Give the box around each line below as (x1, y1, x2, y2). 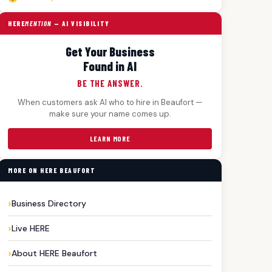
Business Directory (12, 198, 87, 209)
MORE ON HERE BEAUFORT (8, 166, 96, 174)
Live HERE (12, 223, 50, 234)
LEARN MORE (89, 134, 131, 143)
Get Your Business (65, 44, 155, 59)
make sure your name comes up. (49, 109, 171, 119)
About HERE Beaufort (12, 248, 98, 259)
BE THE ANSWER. (76, 78, 143, 89)
